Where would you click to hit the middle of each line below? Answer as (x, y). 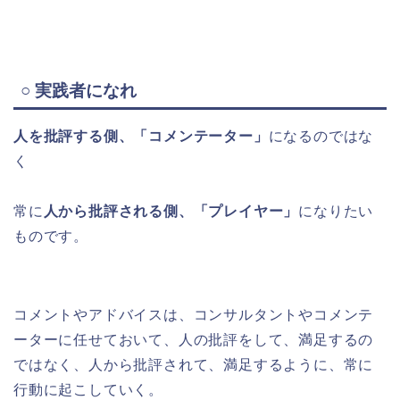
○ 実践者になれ (79, 91)
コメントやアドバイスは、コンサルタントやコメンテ (194, 315)
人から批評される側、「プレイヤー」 (171, 212)
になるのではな (321, 137)
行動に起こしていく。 (88, 390)
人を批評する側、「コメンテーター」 (141, 137)
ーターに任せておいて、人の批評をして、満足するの (194, 340)
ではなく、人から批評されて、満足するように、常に (194, 365)
